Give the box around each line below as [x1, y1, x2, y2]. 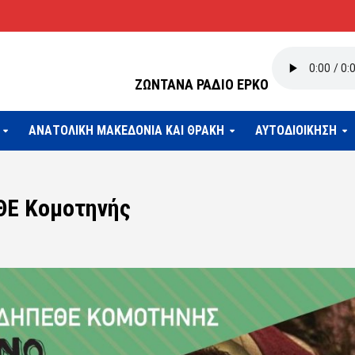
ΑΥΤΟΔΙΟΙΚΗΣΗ [254, 123, 337, 138]
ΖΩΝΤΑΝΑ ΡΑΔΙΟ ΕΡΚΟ [135, 76, 269, 93]
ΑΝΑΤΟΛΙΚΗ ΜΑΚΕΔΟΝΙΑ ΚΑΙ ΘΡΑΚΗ [28, 123, 224, 138]
